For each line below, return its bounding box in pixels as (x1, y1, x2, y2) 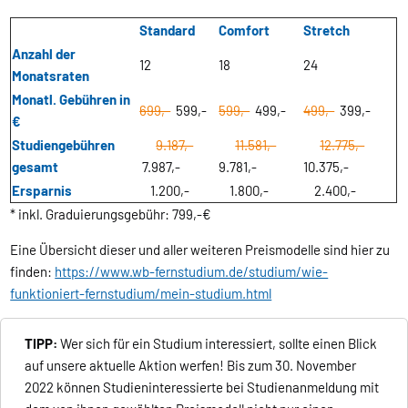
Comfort (219, 21, 270, 38)
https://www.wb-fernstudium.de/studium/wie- (55, 262, 329, 280)
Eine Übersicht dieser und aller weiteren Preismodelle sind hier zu (10, 240, 391, 258)
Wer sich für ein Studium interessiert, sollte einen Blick (57, 334, 378, 352)
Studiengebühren (12, 136, 116, 153)
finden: (10, 262, 56, 280)
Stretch (303, 21, 351, 38)
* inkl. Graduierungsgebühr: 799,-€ (10, 205, 212, 222)
